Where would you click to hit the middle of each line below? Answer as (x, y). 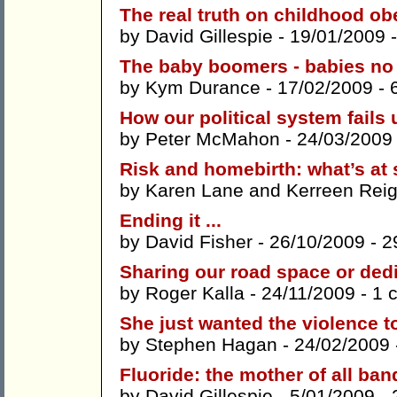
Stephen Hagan (211, 345)
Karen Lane (195, 191)
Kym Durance (203, 88)
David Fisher (199, 242)
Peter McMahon (213, 139)
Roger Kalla (195, 293)
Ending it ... (171, 221)
